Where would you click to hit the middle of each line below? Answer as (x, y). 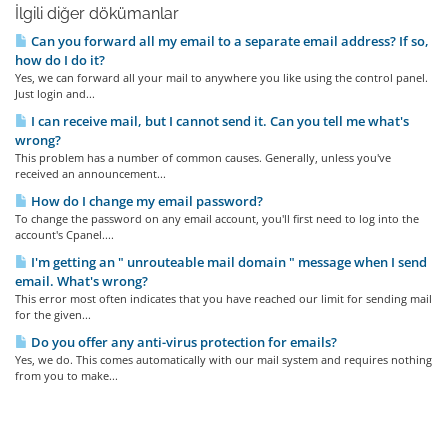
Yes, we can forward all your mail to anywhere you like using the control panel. (221, 77)
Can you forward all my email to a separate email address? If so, (228, 41)
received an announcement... (90, 173)
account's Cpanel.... (64, 234)
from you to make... (66, 375)
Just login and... (55, 93)
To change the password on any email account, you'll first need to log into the (217, 218)
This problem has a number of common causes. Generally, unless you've (203, 157)
